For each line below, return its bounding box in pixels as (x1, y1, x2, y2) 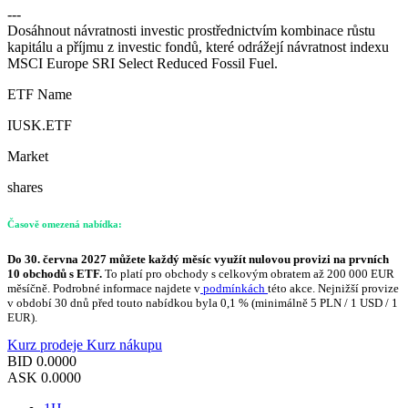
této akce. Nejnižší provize (268, 281, 399, 296)
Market (7, 148, 48, 165)
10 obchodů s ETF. (7, 267, 105, 281)
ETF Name (7, 87, 72, 103)
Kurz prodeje (7, 337, 87, 353)
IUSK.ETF (7, 117, 72, 134)
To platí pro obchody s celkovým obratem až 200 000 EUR (105, 267, 394, 281)
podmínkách (200, 281, 268, 296)
